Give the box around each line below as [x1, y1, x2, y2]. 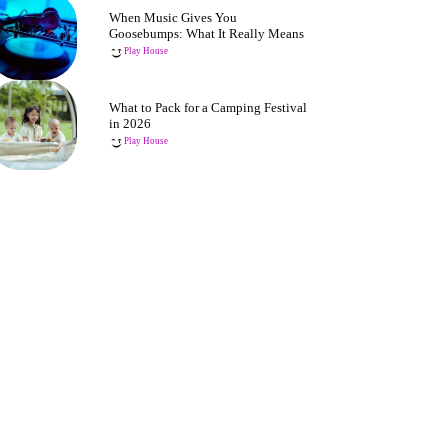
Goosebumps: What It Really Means [109, 26, 305, 41]
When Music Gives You [109, 10, 238, 25]
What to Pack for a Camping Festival [109, 100, 308, 115]
